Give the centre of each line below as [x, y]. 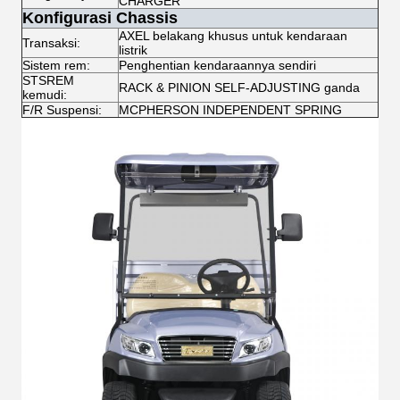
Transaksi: [51, 43]
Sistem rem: [56, 65]
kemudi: [45, 95]
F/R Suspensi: [62, 110]
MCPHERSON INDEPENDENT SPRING [230, 110]
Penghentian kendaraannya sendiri [217, 65]
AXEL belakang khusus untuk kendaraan [233, 36]
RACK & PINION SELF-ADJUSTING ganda [239, 87]
